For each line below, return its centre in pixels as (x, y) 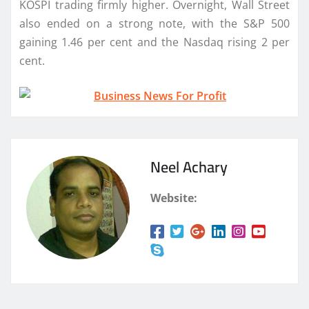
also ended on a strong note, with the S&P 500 (154, 23)
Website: (174, 198)
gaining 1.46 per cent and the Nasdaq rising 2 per (154, 42)
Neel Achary (189, 167)
